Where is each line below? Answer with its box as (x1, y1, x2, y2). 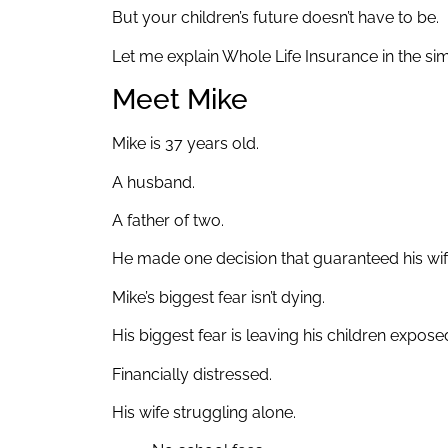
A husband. (112, 172, 195, 192)
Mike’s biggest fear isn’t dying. (112, 287, 325, 307)
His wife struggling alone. (112, 402, 296, 422)
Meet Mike (112, 83, 248, 117)
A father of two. (112, 210, 224, 230)
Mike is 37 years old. (112, 134, 259, 154)
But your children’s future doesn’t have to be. (112, 8, 439, 28)
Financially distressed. (112, 364, 272, 384)
